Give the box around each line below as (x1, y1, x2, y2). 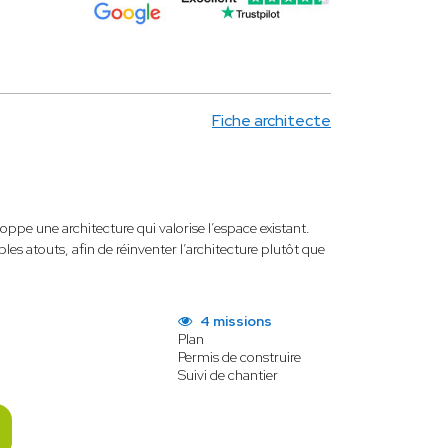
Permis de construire (177, 348, 301, 366)
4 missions (196, 312, 272, 330)
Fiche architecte (212, 110, 331, 131)
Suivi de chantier (177, 366, 278, 384)
